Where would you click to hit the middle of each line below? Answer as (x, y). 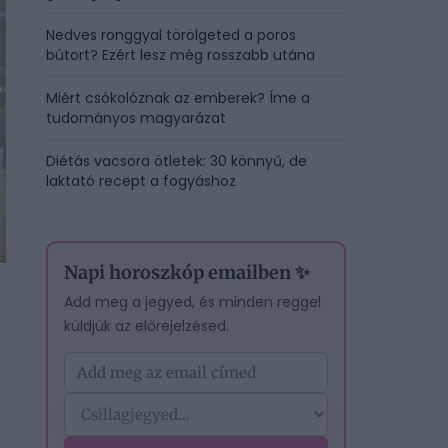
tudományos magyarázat (136, 118)
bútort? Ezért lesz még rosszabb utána (180, 55)
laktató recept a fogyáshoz (141, 181)
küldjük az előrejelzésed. (146, 326)
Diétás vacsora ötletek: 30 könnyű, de (176, 161)
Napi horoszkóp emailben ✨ (187, 272)
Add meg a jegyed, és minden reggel (192, 302)
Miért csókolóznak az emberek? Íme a (178, 98)
